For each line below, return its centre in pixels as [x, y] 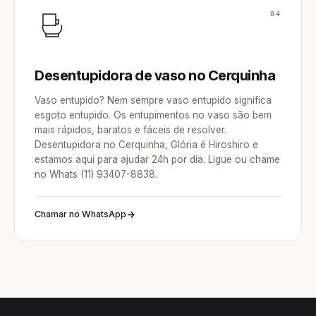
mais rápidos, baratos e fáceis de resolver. [130, 130]
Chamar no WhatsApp [80, 214]
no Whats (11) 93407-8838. [96, 174]
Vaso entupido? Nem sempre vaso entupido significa [153, 100]
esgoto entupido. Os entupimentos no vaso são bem [153, 115]
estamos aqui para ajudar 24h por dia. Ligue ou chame [157, 159]
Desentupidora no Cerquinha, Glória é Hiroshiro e [146, 145]
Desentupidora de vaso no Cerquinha [155, 75]
